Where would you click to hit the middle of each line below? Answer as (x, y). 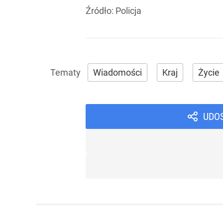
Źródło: (101, 11)
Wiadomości (117, 72)
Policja (128, 11)
